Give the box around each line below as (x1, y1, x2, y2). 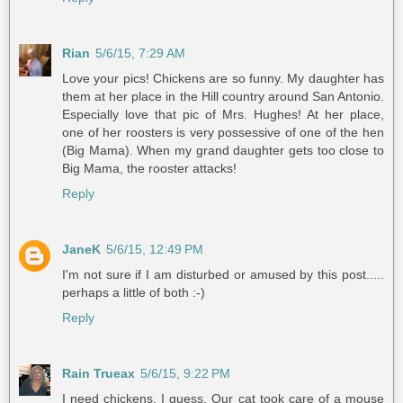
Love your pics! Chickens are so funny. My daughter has (62, 70, 384, 85)
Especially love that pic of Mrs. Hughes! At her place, (62, 106, 384, 121)
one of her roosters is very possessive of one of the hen (62, 124, 384, 139)
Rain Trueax (62, 365, 135, 381)
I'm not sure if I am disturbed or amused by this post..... (62, 266, 384, 282)
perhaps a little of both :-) (62, 284, 205, 300)
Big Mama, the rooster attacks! (62, 160, 237, 175)
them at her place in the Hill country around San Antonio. (62, 88, 384, 103)
